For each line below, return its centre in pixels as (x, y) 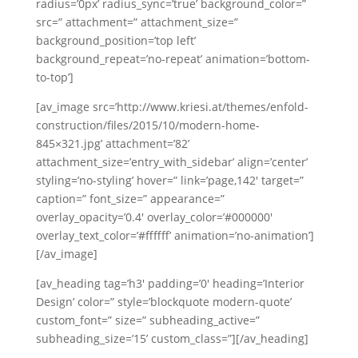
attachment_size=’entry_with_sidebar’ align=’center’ (171, 162)
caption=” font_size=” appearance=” (130, 199)
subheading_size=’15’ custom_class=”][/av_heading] (172, 338)
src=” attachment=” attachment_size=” (137, 22)
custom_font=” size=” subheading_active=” (147, 320)
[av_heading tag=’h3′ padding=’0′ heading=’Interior (170, 283)
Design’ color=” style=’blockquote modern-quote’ (163, 302)
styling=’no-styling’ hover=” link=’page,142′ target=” (169, 180)
